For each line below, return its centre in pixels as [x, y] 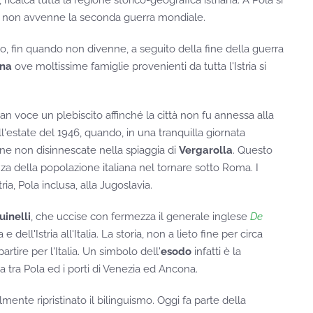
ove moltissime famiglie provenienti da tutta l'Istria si [139, 67]
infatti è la [216, 252]
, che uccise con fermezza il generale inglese [140, 217]
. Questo [253, 151]
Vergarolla [206, 151]
